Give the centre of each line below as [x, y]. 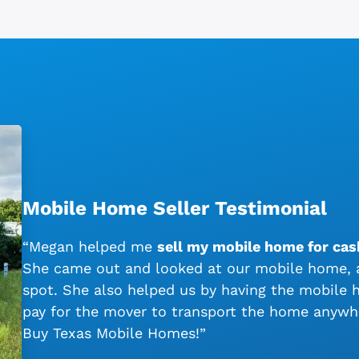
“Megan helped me [89, 246]
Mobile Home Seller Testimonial [174, 208]
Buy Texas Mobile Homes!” [114, 333]
